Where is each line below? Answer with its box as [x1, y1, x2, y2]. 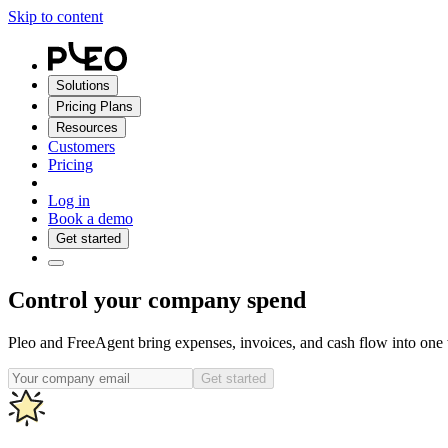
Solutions [56, 78, 110, 93]
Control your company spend [8, 286, 306, 313]
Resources [56, 120, 118, 135]
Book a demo [48, 210, 133, 227]
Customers [48, 138, 115, 155]
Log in [48, 192, 90, 209]
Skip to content [8, 8, 103, 25]
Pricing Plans [56, 99, 133, 114]
